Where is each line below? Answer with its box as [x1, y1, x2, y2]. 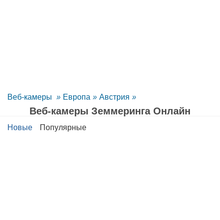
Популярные [40, 123, 86, 132]
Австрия [99, 93, 130, 101]
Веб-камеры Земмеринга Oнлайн [29, 106, 191, 116]
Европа [63, 93, 90, 101]
